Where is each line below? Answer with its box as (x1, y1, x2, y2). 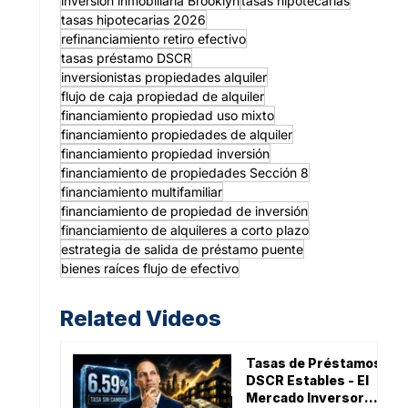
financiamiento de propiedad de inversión (60, 202, 308, 219)
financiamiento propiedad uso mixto (60, 107, 274, 123)
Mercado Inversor (245, 389, 364, 405)
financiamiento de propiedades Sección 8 (60, 164, 309, 180)
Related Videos (59, 305, 221, 332)
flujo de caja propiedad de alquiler (60, 87, 264, 104)
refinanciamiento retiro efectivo (60, 30, 246, 46)
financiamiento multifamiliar (60, 183, 222, 199)
